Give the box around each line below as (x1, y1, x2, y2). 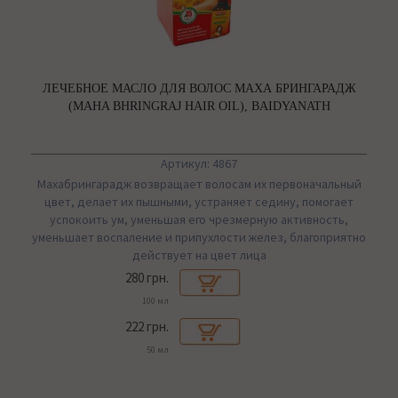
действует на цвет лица (131, 247, 267, 264)
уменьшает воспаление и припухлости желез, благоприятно (32, 229, 366, 246)
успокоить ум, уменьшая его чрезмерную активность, (50, 211, 348, 228)
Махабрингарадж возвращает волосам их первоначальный (36, 176, 362, 193)
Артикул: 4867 (161, 155, 237, 172)
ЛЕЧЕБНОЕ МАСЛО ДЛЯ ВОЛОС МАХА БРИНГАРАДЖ (42, 82, 356, 96)
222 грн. (125, 318, 169, 336)
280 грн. (125, 269, 169, 287)
